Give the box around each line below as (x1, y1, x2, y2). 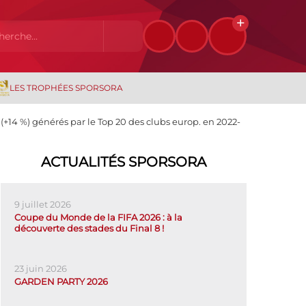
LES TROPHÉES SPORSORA (9, 83, 123, 93)
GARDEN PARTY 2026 (14, 276, 108, 287)
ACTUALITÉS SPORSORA (41, 154, 206, 170)
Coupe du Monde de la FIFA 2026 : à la (14, 212, 182, 223)
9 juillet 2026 (14, 199, 71, 210)
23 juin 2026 (14, 263, 67, 274)
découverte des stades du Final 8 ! (14, 223, 164, 234)
